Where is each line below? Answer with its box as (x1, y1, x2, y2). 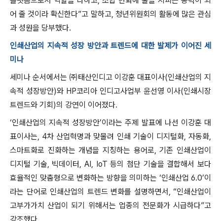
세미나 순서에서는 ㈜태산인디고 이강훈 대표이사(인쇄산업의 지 (10, 73, 211, 82)
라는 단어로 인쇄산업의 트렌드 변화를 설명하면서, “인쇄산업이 (10, 187, 211, 196)
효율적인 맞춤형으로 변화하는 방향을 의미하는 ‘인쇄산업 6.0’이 (10, 173, 211, 183)
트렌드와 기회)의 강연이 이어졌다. (10, 100, 119, 110)
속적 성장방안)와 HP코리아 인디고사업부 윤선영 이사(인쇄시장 (10, 86, 211, 96)
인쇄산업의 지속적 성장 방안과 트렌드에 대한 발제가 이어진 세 (10, 41, 211, 50)
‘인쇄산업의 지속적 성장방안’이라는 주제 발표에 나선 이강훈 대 (10, 118, 211, 127)
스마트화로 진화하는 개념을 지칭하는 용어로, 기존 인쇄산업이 (10, 146, 211, 155)
